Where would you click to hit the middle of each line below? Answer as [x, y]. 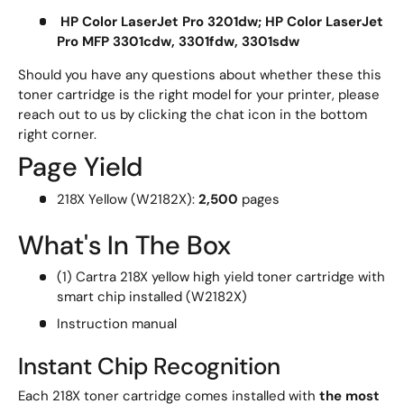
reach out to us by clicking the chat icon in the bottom [193, 114]
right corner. [57, 134]
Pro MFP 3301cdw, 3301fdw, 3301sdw [178, 41]
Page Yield [80, 166]
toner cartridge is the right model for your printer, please [199, 94]
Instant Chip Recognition [149, 367]
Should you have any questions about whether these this [200, 74]
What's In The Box [124, 245]
